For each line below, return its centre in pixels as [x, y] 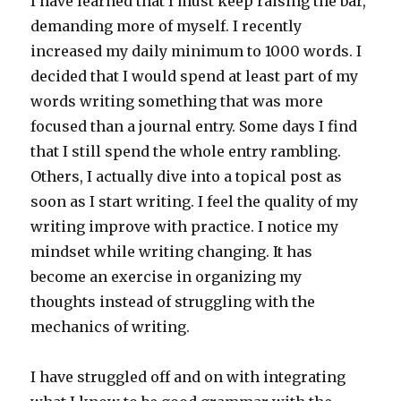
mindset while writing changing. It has [172, 252]
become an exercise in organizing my [166, 277]
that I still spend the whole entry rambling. [186, 152]
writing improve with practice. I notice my [185, 227]
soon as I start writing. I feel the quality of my [195, 202]
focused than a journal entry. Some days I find [194, 127]
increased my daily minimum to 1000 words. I [196, 51]
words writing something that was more [177, 102]
